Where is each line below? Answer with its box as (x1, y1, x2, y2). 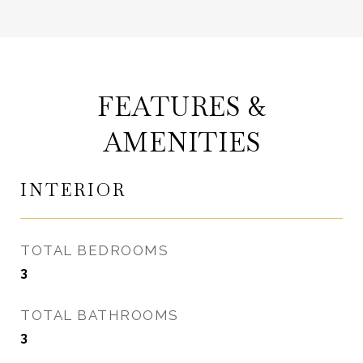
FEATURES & (96, 90, 267, 123)
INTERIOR (20, 179, 126, 201)
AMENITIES (102, 126, 261, 159)
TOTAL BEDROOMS (20, 242, 169, 258)
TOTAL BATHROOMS (20, 307, 179, 323)
